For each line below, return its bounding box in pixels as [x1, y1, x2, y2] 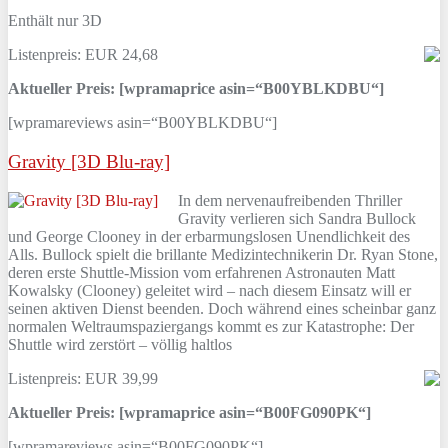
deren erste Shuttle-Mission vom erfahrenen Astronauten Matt [8, 263, 395, 281]
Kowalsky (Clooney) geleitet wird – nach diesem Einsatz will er [8, 281, 411, 299]
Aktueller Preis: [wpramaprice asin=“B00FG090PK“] [8, 403, 371, 421]
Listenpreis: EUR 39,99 [8, 369, 158, 387]
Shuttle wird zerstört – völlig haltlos [8, 335, 232, 353]
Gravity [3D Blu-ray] [8, 150, 170, 172]
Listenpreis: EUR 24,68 [8, 46, 158, 64]
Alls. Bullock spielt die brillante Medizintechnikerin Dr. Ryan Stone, [8, 245, 438, 263]
